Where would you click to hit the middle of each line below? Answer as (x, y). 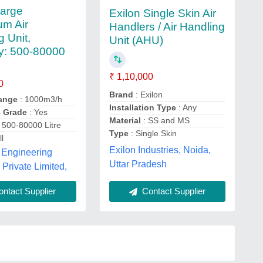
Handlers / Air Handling (167, 26)
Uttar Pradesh (138, 164)
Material (125, 121)
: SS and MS (165, 121)
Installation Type (142, 108)
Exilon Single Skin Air (162, 13)
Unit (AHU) (136, 40)
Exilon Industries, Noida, (160, 150)
